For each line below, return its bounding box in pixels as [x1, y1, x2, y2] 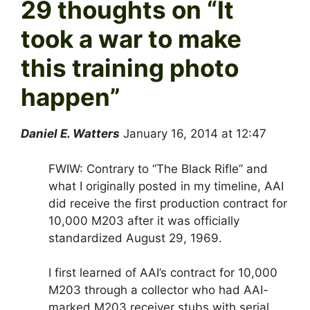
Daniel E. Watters [21, 127, 120, 141]
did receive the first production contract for [48, 196, 287, 210]
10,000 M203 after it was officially [48, 213, 239, 228]
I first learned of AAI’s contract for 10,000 [48, 266, 277, 280]
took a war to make [21, 24, 241, 54]
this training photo [21, 53, 239, 83]
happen [21, 82, 110, 112]
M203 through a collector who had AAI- [48, 283, 268, 298]
